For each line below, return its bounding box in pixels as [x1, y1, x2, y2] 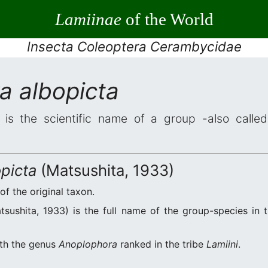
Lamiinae [54, 9, 121, 29]
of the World [121, 9, 214, 29]
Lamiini [206, 238, 238, 250]
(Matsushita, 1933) [36, 161, 174, 179]
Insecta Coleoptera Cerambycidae [26, 38, 242, 54]
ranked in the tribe [117, 238, 206, 250]
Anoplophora [59, 238, 117, 250]
